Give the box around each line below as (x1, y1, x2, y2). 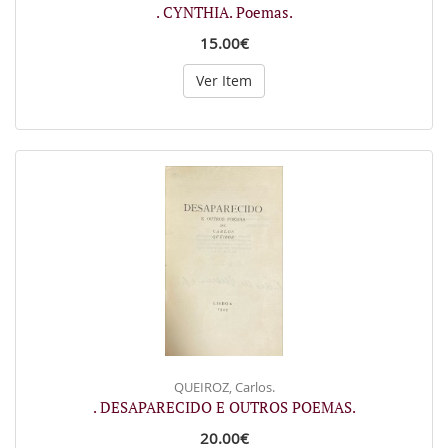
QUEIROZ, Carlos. (173, 377, 275, 396)
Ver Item (196, 71, 252, 90)
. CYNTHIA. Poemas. (155, 2, 293, 22)
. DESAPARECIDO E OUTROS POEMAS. (92, 396, 356, 417)
